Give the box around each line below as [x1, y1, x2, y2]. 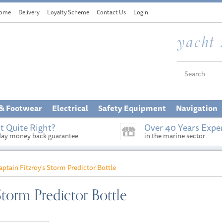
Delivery [18, 7, 40, 17]
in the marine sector [144, 130, 205, 141]
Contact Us [97, 7, 126, 17]
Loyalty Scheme [47, 7, 90, 17]
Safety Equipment [98, 102, 166, 114]
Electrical [52, 102, 88, 114]
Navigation [176, 102, 218, 114]
